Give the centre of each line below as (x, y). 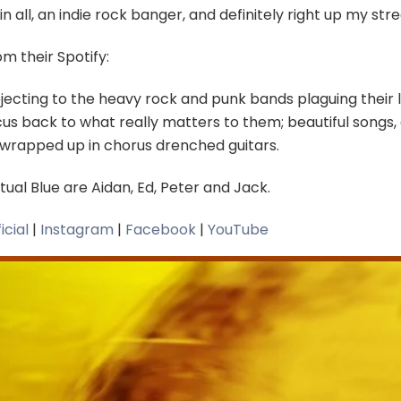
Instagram (75, 230)
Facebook (160, 230)
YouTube (238, 230)
